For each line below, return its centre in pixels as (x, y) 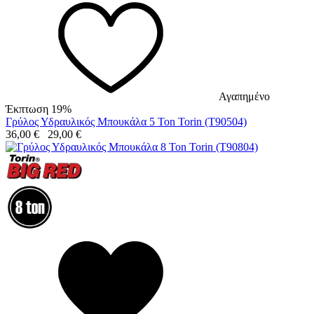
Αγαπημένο (244, 96)
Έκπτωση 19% (39, 109)
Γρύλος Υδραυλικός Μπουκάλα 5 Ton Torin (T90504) (126, 121)
